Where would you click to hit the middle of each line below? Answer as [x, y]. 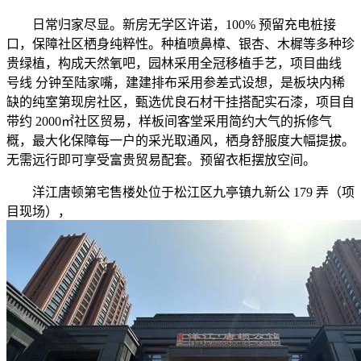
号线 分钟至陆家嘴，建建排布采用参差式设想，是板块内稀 [176, 83]
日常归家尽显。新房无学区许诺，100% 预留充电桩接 [171, 25]
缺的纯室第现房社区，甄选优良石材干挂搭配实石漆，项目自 [180, 102]
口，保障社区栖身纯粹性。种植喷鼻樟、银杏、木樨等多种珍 [180, 44]
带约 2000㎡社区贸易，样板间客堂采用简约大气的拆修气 [169, 122]
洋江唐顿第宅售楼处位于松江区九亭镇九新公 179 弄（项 [180, 193]
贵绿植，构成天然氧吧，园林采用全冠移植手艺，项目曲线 [174, 64]
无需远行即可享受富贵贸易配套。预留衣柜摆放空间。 [161, 160]
